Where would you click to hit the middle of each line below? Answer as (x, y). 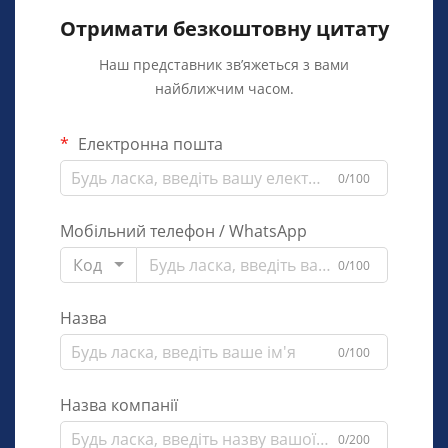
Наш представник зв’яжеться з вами (224, 65)
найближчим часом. (224, 89)
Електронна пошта (148, 144)
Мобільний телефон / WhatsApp (183, 231)
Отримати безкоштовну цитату (224, 29)
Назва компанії (119, 405)
